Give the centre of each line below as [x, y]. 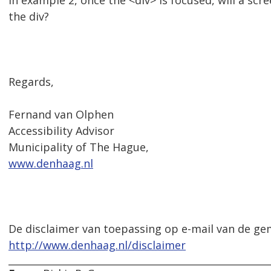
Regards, [31, 82]
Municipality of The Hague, [79, 147]
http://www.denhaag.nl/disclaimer [97, 245]
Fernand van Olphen [61, 115]
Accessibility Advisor [61, 131]
